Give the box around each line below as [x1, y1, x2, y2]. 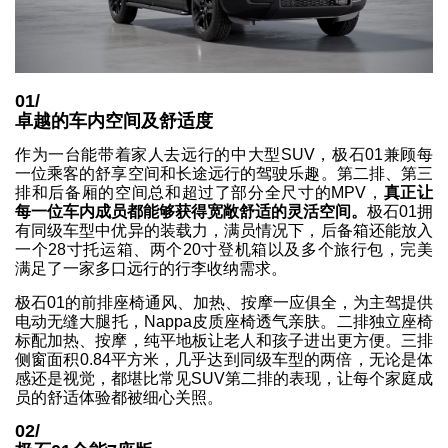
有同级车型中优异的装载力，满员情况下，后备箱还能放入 [15, 222, 433, 240]
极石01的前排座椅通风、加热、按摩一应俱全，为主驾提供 [15, 293, 433, 311]
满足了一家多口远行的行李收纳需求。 [15, 260, 287, 278]
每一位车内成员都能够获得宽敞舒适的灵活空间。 [15, 203, 367, 221]
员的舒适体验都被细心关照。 [15, 388, 223, 406]
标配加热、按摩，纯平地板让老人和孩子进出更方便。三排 [15, 331, 433, 349]
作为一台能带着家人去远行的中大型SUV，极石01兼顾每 [15, 146, 433, 164]
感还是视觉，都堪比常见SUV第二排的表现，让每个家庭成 [15, 369, 433, 387]
